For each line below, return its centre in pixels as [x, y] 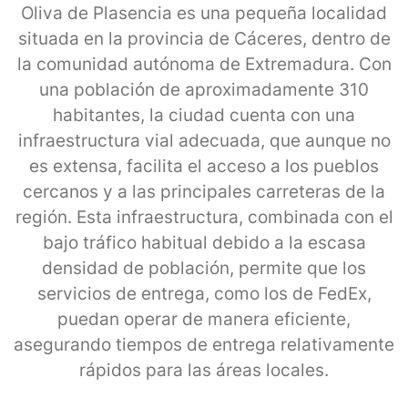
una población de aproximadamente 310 [204, 89]
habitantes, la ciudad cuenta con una [204, 115]
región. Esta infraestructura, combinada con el [204, 217]
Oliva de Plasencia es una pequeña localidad [204, 13]
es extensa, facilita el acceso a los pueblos [204, 166]
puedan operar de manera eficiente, [204, 319]
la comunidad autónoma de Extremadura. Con [204, 64]
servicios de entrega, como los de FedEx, [204, 293]
